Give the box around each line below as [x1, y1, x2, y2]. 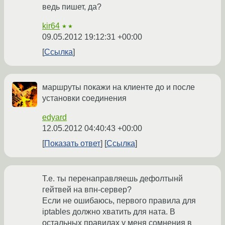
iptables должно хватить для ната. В [42, 207, 175, 216]
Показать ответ [44, 139, 100, 148]
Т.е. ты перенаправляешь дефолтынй [42, 174, 183, 183]
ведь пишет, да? [42, 3, 101, 12]
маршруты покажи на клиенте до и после [42, 83, 195, 92]
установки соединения [42, 94, 127, 103]
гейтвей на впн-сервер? [42, 185, 132, 194]
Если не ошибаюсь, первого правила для [42, 196, 196, 205]
